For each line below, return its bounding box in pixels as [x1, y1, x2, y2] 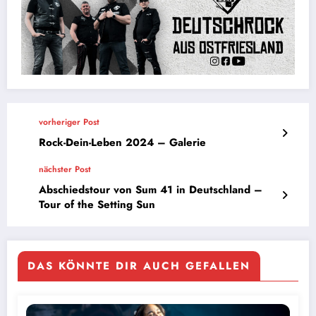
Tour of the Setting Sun [39, 196, 155, 212]
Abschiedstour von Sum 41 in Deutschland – [39, 181, 262, 197]
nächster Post [39, 162, 91, 176]
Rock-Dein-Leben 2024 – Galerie [39, 134, 206, 150]
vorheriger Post [39, 115, 99, 128]
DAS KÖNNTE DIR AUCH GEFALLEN [28, 257, 250, 274]
